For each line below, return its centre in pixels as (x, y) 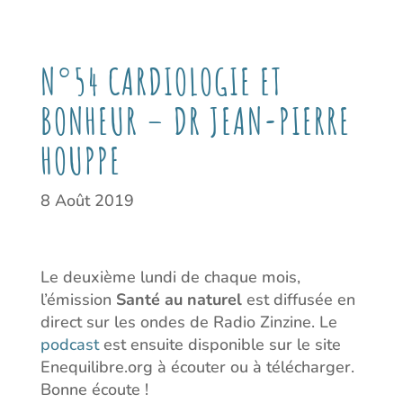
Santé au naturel (179, 300)
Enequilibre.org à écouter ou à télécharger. (197, 367)
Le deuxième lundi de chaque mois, (170, 278)
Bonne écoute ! (94, 390)
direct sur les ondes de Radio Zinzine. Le (188, 322)
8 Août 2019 (87, 201)
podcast (69, 345)
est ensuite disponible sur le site (219, 345)
